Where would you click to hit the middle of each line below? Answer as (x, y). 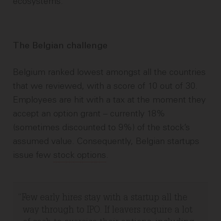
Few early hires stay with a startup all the (105, 199)
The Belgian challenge (60, 46)
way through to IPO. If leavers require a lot (108, 211)
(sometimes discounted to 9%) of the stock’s (102, 128)
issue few (33, 155)
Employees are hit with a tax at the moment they (110, 100)
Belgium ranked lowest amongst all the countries (110, 72)
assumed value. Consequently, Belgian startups (106, 141)
